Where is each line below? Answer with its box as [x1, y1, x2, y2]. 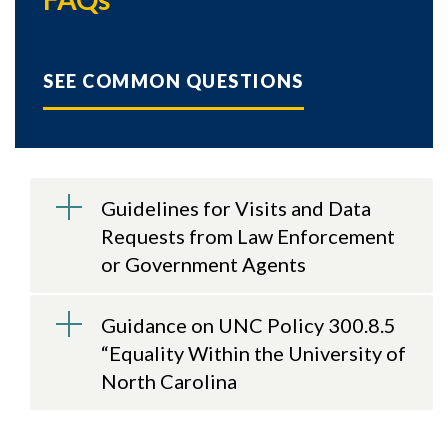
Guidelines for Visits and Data [101, 196, 371, 220]
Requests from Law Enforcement [101, 224, 395, 248]
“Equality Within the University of [101, 341, 406, 365]
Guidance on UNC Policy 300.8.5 [101, 313, 396, 337]
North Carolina [101, 369, 237, 393]
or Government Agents [101, 252, 306, 276]
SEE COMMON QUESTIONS [43, 70, 304, 92]
